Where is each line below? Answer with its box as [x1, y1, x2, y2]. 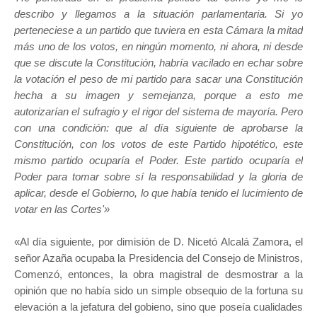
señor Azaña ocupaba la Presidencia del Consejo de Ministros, [14, 252, 303, 265]
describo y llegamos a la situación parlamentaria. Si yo [14, 8, 303, 21]
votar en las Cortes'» [14, 203, 110, 216]
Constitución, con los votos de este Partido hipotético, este [14, 138, 303, 151]
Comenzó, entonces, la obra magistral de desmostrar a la [14, 268, 303, 281]
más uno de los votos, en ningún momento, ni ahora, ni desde [14, 40, 303, 53]
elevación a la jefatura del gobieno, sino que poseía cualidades [14, 301, 303, 313]
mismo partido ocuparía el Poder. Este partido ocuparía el [14, 154, 303, 167]
